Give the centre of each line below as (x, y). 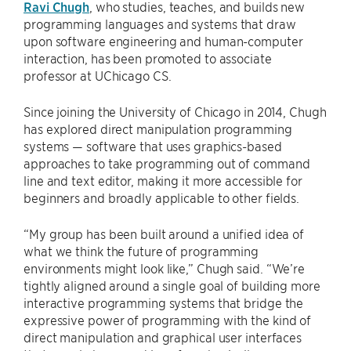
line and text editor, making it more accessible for (163, 180)
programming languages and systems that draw (160, 24)
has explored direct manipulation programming (158, 128)
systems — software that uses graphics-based (153, 146)
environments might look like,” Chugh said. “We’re (165, 268)
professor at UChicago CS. (98, 75)
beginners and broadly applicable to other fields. (162, 197)
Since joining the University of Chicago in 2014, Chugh (175, 111)
